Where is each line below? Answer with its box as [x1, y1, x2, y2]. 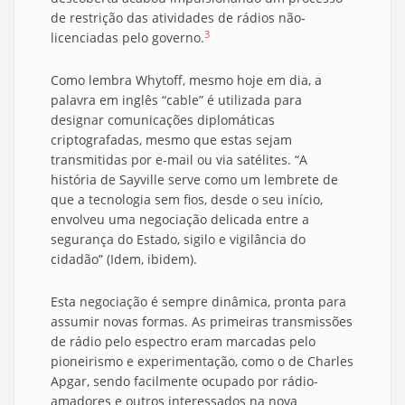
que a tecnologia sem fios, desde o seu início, [51, 191, 323, 209]
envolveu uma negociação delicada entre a [51, 211, 309, 229]
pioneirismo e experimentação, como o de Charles [51, 353, 353, 371]
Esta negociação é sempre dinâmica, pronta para [51, 293, 346, 311]
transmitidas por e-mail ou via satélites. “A [51, 151, 307, 169]
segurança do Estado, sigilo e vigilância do [51, 231, 306, 249]
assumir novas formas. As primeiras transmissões [51, 313, 353, 331]
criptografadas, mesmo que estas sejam [51, 131, 292, 149]
